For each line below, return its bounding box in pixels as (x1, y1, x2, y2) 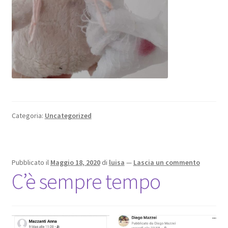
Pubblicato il (11, 157, 50, 167)
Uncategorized (44, 111, 92, 121)
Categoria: (11, 111, 45, 121)
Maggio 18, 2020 (50, 157, 100, 167)
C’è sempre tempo (11, 167, 160, 194)
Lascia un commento (133, 157, 200, 167)
